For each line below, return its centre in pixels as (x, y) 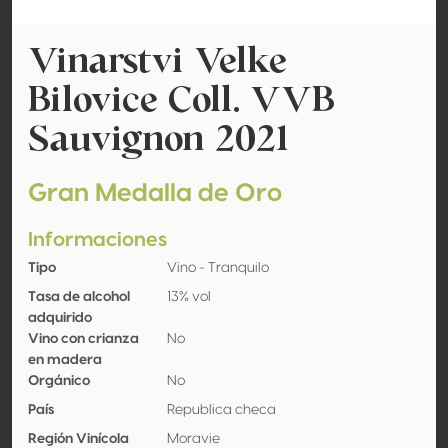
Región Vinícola (78, 439)
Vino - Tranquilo (217, 268)
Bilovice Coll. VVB (181, 98)
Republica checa (221, 410)
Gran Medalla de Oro (155, 193)
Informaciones (97, 240)
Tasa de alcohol (79, 297)
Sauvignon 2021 (158, 137)
